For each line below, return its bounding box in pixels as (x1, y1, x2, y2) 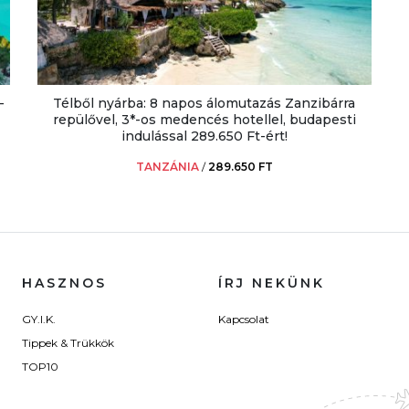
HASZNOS (22, 275, 107, 292)
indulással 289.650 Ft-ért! (121, 128, 288, 145)
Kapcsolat (218, 312, 269, 327)
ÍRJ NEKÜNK (218, 275, 325, 292)
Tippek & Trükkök (22, 336, 114, 351)
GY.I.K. (22, 312, 56, 327)
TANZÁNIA (135, 160, 199, 174)
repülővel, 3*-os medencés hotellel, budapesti (52, 111, 356, 129)
